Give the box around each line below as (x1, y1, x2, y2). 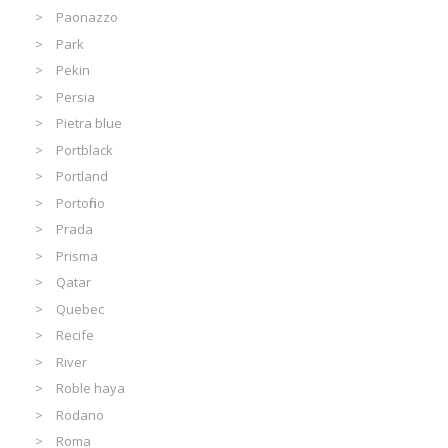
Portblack (56, 140, 114, 159)
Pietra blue (56, 114, 123, 133)
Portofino (56, 193, 106, 212)
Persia (56, 87, 96, 106)
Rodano (56, 405, 105, 424)
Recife (56, 326, 95, 345)
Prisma (56, 246, 99, 265)
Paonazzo (56, 8, 119, 27)
